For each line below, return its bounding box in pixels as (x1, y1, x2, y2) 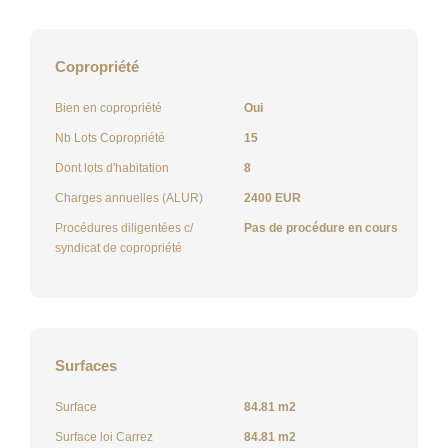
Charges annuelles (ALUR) (55, 190, 203, 205)
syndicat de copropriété (55, 240, 182, 255)
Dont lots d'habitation (55, 160, 169, 175)
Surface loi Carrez (55, 429, 153, 444)
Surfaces (55, 356, 117, 374)
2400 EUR (244, 190, 301, 205)
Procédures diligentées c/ (55, 220, 193, 235)
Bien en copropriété (55, 100, 162, 115)
